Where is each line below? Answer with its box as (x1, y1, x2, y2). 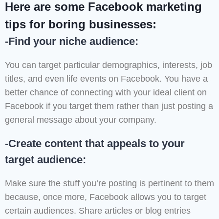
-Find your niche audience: (5, 35, 138, 48)
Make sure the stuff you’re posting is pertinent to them (5, 178, 214, 189)
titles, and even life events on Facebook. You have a (5, 74, 208, 84)
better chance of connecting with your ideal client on (5, 88, 207, 98)
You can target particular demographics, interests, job (5, 60, 212, 70)
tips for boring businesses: (5, 18, 156, 31)
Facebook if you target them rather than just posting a (5, 101, 213, 111)
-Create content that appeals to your (5, 137, 185, 150)
